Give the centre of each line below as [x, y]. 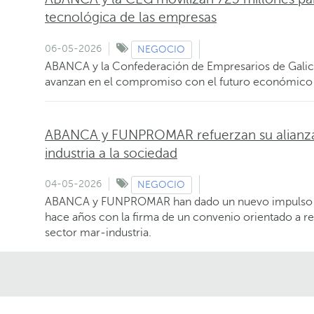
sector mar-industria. [98, 233]
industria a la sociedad [111, 153]
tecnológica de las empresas [131, 17]
